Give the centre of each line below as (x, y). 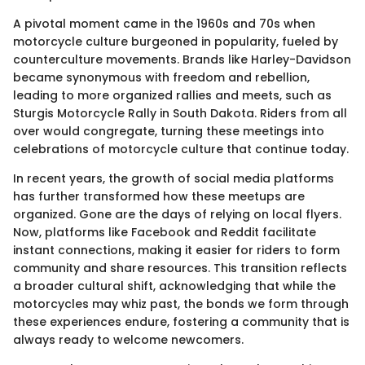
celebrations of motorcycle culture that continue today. (181, 150)
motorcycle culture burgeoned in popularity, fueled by (176, 42)
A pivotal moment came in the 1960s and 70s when (164, 24)
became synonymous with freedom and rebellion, (161, 78)
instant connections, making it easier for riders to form (176, 251)
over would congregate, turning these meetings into (169, 132)
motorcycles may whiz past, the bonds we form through (181, 304)
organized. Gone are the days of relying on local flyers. (177, 215)
